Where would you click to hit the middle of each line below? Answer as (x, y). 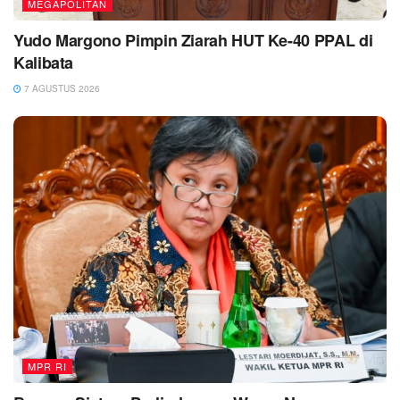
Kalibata (44, 63)
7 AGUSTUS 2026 (61, 89)
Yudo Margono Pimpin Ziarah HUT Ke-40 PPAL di (193, 41)
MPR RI (47, 367)
